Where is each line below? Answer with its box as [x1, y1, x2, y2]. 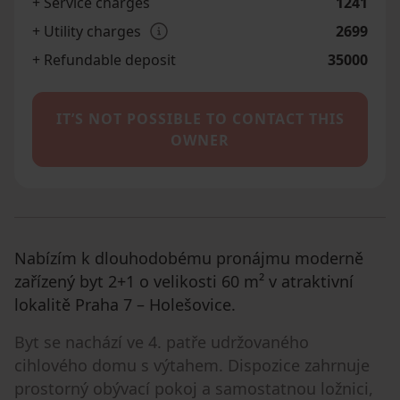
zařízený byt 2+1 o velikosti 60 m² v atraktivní [14, 270, 354, 292]
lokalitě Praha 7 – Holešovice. [14, 293, 236, 315]
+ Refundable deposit [32, 49, 176, 70]
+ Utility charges [32, 21, 141, 41]
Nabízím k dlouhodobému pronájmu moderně [14, 246, 363, 269]
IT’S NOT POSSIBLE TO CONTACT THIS [55, 108, 345, 129]
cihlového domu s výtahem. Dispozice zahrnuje [14, 354, 370, 376]
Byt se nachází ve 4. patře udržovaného [14, 330, 309, 353]
